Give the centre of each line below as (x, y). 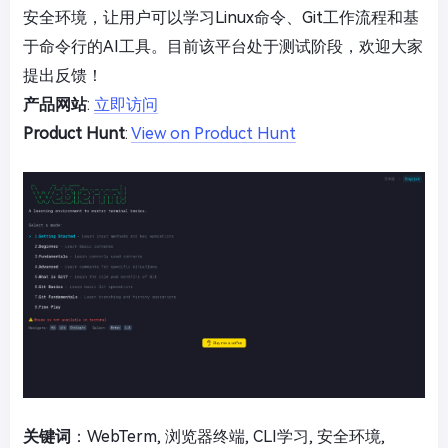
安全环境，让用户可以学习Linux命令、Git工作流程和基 (221, 18)
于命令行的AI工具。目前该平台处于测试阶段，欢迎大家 (223, 47)
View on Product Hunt (213, 134)
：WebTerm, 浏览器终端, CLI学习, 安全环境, (228, 436)
